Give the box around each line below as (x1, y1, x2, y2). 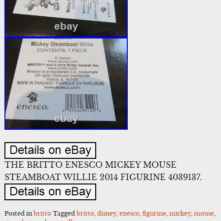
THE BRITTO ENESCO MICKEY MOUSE (4, 160, 177, 170)
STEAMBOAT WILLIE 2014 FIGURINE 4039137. (4, 172, 202, 183)
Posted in (4, 209, 34, 217)
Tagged (52, 209, 76, 217)
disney (97, 209, 116, 217)
